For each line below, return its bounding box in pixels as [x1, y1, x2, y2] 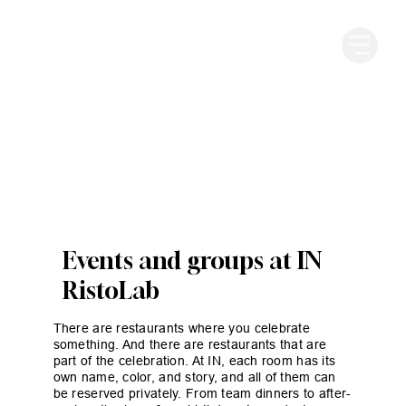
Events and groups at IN [62, 246, 322, 275]
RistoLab [62, 275, 159, 304]
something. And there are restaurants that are [53, 336, 327, 352]
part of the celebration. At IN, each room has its [53, 353, 336, 368]
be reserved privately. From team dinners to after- [53, 385, 352, 401]
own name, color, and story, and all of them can [53, 369, 336, 384]
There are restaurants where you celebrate [53, 320, 311, 335]
